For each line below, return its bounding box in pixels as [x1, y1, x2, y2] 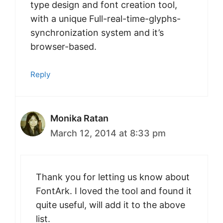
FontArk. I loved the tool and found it [36, 186, 192, 197]
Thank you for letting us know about [36, 172, 190, 183]
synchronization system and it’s [30, 27, 164, 38]
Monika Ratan [50, 113, 109, 124]
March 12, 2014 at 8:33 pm [50, 128, 166, 139]
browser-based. [30, 41, 97, 52]
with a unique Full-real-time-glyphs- [30, 13, 181, 24]
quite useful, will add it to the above [36, 200, 185, 211]
